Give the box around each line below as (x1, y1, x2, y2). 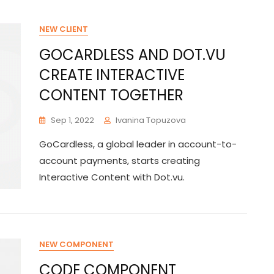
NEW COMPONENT (39, 239, 114, 250)
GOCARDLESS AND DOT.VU (39, 45, 226, 65)
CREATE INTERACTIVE (39, 65, 185, 85)
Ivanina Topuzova (116, 114, 186, 126)
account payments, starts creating (39, 154, 200, 167)
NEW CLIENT (39, 23, 88, 35)
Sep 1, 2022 (51, 114, 94, 126)
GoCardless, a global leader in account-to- (39, 138, 237, 150)
